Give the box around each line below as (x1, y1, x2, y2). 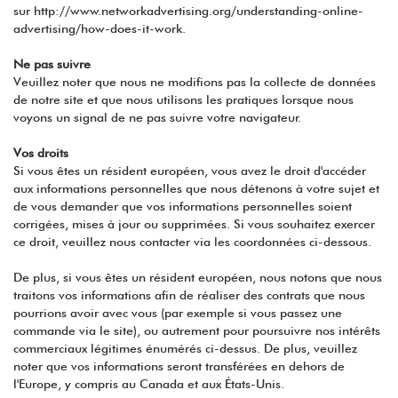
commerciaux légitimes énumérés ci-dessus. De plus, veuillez (13, 341, 357, 356)
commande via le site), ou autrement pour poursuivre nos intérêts (13, 323, 380, 338)
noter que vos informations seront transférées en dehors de (13, 359, 345, 374)
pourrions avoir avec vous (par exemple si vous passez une (13, 306, 342, 321)
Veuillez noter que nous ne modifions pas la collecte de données (13, 75, 376, 90)
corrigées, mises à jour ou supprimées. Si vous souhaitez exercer (13, 217, 375, 232)
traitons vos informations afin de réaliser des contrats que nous (13, 288, 365, 303)
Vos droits (13, 146, 68, 161)
